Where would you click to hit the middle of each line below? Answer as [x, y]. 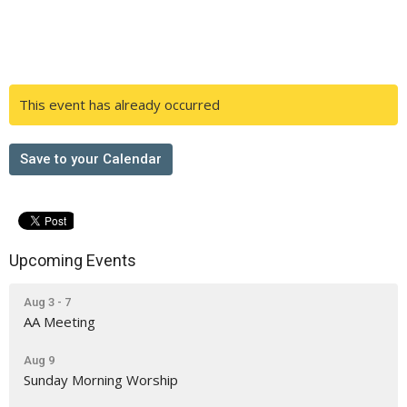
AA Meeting [60, 321]
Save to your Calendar [91, 159]
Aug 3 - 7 [47, 302]
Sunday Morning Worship [101, 379]
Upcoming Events [73, 260]
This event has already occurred [119, 104]
